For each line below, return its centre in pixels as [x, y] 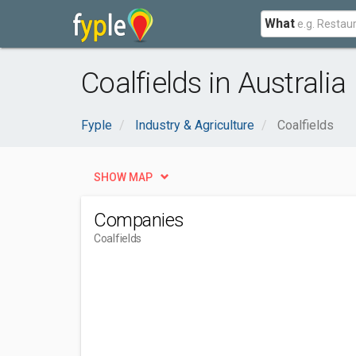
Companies [139, 220]
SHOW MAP [123, 177]
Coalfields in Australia [214, 83]
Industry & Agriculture [195, 125]
